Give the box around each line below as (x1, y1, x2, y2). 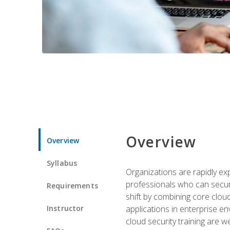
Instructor (47, 203, 84, 213)
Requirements (47, 180, 98, 190)
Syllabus (47, 158, 78, 168)
